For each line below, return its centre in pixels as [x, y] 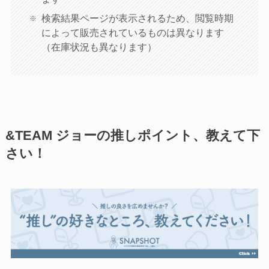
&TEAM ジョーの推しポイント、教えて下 [132, 135]
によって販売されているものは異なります [132, 32]
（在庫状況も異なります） [99, 47]
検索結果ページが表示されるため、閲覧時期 [137, 18]
